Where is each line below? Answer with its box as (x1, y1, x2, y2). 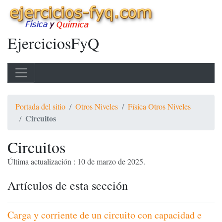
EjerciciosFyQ (7, 32, 99, 54)
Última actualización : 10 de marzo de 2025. (7, 156, 145, 166)
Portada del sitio (15, 101, 65, 111)
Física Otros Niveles (128, 101, 191, 111)
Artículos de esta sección (7, 177, 128, 193)
